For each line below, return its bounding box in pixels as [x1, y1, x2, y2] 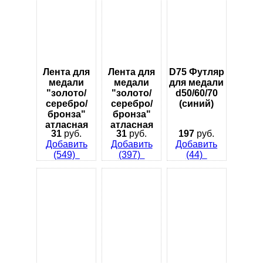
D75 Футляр [168, 67, 224, 77]
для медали [169, 77, 224, 88]
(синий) [179, 99, 214, 109]
